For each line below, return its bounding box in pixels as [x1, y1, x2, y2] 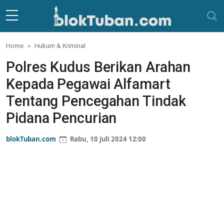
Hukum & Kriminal [34, 41, 85, 49]
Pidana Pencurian [6, 109, 117, 126]
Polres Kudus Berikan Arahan [6, 58, 191, 75]
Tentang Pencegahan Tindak [6, 92, 186, 109]
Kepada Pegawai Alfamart [6, 75, 170, 92]
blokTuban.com [6, 134, 56, 143]
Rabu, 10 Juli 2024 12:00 [68, 134, 146, 143]
